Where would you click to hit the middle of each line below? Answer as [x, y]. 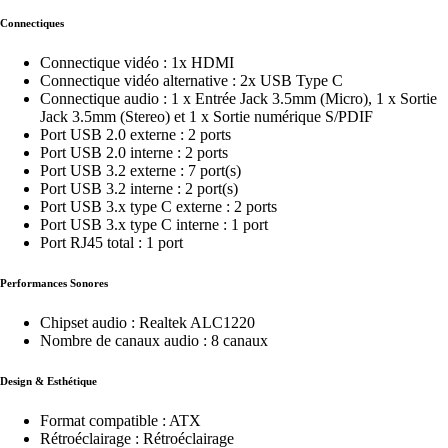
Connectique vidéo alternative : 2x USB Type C [191, 81]
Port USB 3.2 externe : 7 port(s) [140, 171]
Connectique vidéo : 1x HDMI [137, 63]
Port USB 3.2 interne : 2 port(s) [139, 189]
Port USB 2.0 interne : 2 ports [134, 153]
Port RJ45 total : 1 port [111, 243]
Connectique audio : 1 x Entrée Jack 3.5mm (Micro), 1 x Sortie [238, 99]
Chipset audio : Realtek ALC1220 [147, 323]
